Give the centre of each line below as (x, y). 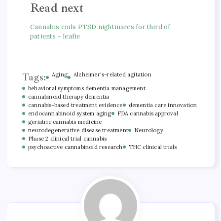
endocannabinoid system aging (70, 113)
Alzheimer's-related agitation (112, 74)
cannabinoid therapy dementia (69, 96)
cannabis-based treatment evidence (75, 105)
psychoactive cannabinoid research (75, 147)
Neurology (149, 130)
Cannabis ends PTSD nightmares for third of (100, 27)
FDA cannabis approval (147, 113)
